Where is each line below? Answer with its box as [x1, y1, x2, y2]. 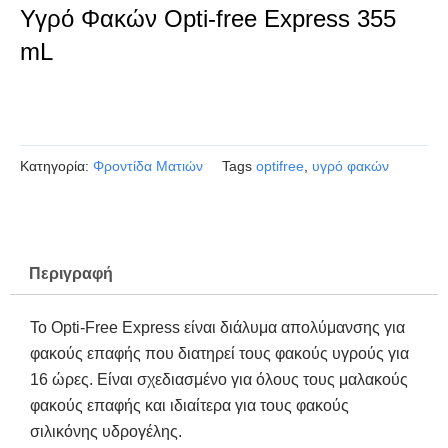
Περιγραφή [29, 265, 114, 283]
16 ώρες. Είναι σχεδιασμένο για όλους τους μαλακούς [30, 371, 408, 389]
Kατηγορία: [20, 158, 89, 174]
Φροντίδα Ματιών [93, 158, 203, 174]
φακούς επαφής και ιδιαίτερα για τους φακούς [30, 397, 349, 415]
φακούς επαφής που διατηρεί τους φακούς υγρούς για [30, 345, 409, 363]
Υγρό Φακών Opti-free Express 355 [20, 5, 396, 32]
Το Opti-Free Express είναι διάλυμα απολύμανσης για [30, 319, 405, 337]
